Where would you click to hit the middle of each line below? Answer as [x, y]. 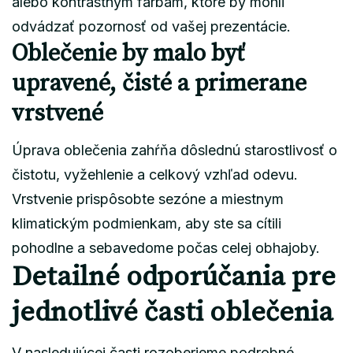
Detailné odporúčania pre [174, 277]
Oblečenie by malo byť [128, 53]
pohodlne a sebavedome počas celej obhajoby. [166, 247]
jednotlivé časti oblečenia [173, 312]
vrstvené [58, 113]
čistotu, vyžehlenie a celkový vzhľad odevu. [155, 174]
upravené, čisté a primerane [159, 83]
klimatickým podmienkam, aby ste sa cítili [147, 223]
